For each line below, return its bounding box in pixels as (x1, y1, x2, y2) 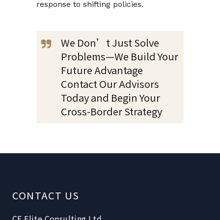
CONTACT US (12, 188, 79, 202)
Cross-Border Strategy (61, 104, 162, 118)
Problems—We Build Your (61, 49, 178, 63)
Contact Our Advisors (61, 76, 159, 91)
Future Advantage (61, 62, 143, 77)
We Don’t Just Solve (61, 35, 159, 50)
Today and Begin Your (61, 90, 160, 105)
